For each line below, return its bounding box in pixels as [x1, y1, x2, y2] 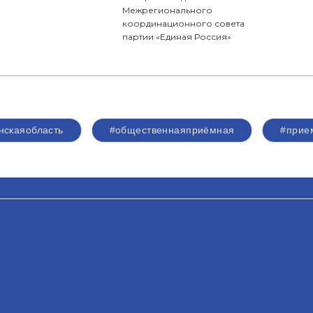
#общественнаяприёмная [109, 124, 235, 136]
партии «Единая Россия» [122, 31, 232, 42]
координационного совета [122, 18, 245, 29]
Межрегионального [122, 5, 213, 15]
